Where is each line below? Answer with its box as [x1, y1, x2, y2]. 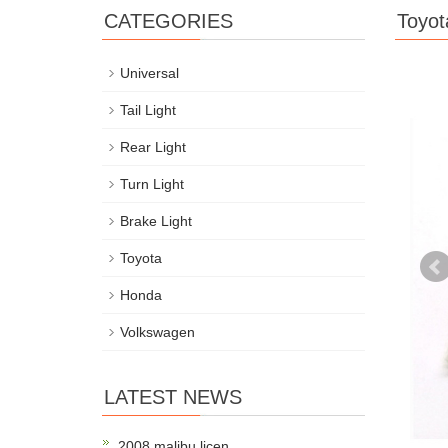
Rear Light [120, 139, 186, 156]
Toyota [120, 250, 162, 267]
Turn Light [120, 176, 184, 193]
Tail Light [120, 102, 176, 119]
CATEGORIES [104, 10, 233, 33]
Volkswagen [120, 324, 195, 341]
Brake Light [120, 213, 192, 230]
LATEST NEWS [104, 386, 242, 409]
